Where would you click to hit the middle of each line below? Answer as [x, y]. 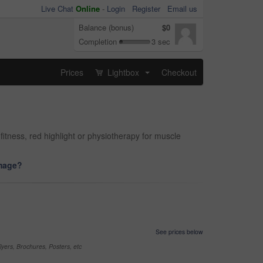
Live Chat [58, 9]
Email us [182, 9]
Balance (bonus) [106, 27]
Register [146, 9]
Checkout [179, 72]
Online [88, 9]
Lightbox [123, 72]
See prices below [179, 232]
